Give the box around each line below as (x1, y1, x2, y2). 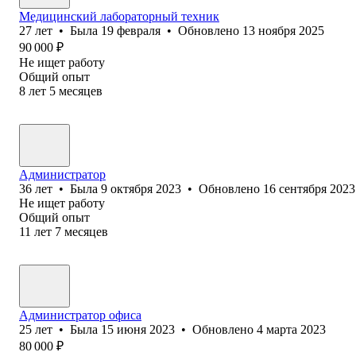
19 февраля (101, 23, 161, 37)
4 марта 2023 (257, 322, 326, 336)
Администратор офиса (19, 308, 141, 322)
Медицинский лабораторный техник (19, 9, 219, 23)
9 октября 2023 (101, 181, 181, 195)
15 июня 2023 (101, 322, 175, 336)
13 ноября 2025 (242, 23, 324, 37)
